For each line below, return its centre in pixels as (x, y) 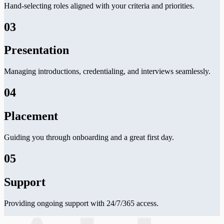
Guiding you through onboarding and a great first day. (89, 137)
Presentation (36, 50)
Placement (31, 116)
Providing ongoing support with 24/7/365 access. (81, 203)
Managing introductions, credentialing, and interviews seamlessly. (107, 71)
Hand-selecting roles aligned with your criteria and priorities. (99, 5)
